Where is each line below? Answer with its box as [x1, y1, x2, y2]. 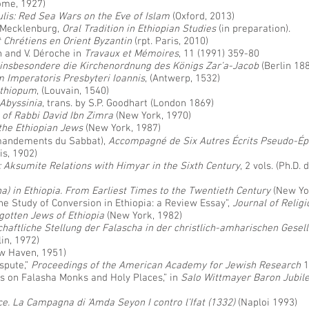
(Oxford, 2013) [170, 10, 235, 23]
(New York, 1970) [113, 110, 191, 122]
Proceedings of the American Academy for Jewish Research [31, 259, 301, 272]
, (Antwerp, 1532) [145, 72, 220, 85]
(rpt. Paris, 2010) [132, 35, 208, 48]
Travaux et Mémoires [84, 48, 179, 60]
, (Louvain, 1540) [37, 85, 109, 97]
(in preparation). [216, 23, 290, 35]
